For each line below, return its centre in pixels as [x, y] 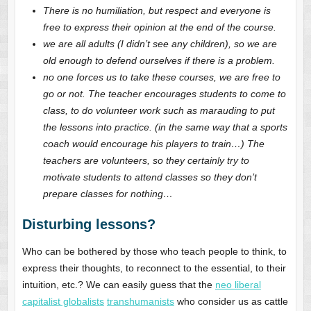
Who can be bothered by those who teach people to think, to [154, 252]
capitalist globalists [63, 302]
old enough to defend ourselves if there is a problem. [159, 61]
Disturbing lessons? [89, 225]
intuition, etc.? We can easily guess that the [118, 285]
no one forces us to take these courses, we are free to [161, 77]
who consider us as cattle [231, 302]
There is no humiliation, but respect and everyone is [157, 11]
